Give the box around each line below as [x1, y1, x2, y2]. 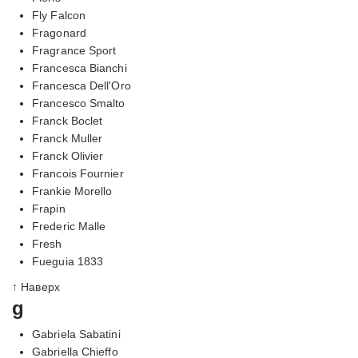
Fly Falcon [32, 8, 86, 22]
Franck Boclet [32, 113, 103, 127]
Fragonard [32, 26, 86, 39]
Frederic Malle [32, 219, 106, 233]
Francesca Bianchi [32, 61, 127, 74]
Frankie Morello [32, 184, 113, 197]
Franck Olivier [32, 149, 104, 162]
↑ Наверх [12, 280, 60, 293]
